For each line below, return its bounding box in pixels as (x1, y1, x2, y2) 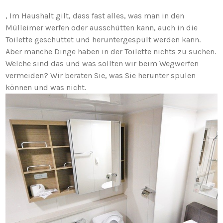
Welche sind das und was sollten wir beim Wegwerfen (5, 58, 199, 68)
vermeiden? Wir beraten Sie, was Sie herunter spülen (5, 70, 196, 80)
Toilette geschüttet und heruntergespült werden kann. (5, 34, 201, 44)
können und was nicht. (5, 82, 87, 92)
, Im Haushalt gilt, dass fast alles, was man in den (5, 10, 185, 20)
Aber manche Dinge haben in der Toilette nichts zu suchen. (5, 46, 217, 56)
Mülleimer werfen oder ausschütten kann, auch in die (5, 22, 198, 32)
